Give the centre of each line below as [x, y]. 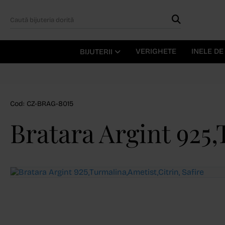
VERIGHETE [156, 51]
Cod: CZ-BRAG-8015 [42, 104]
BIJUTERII [97, 52]
